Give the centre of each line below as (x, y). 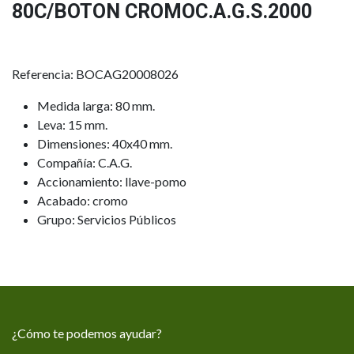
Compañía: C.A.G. (85, 163)
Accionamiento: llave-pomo (112, 182)
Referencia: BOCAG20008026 (95, 74)
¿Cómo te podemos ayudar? (87, 333)
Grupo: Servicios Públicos (107, 220)
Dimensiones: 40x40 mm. (105, 144)
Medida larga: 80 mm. (96, 106)
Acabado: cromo (83, 201)
